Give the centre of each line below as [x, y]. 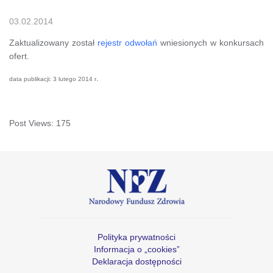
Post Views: [31, 123]
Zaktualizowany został [53, 42]
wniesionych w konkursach [211, 42]
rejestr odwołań [127, 42]
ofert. [19, 56]
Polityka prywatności [136, 237]
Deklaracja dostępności [136, 261]
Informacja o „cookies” [136, 249]
